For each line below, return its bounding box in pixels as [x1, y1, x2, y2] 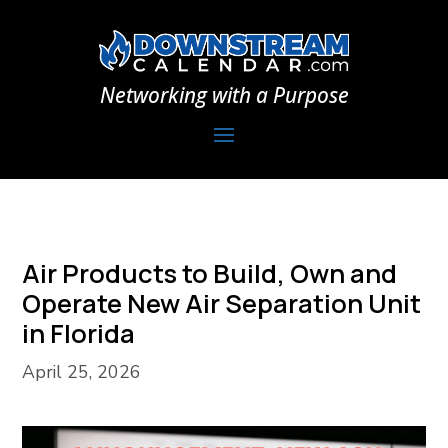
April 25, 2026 [22, 359, 142, 384]
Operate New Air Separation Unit [22, 285, 422, 321]
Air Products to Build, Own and [22, 255, 398, 291]
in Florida [22, 315, 136, 351]
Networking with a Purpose [99, 80, 349, 109]
